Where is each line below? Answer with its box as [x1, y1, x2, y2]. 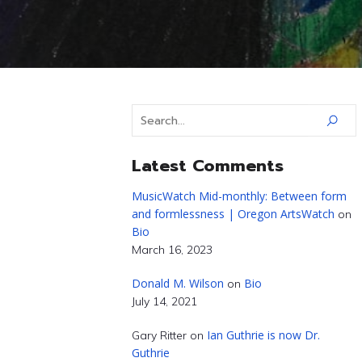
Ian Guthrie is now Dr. [206, 327, 320, 343]
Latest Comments [131, 153, 284, 179]
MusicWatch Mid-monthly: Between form [131, 188, 347, 204]
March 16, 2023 [131, 242, 213, 257]
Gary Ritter [131, 328, 187, 343]
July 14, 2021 [131, 294, 197, 309]
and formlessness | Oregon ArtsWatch [131, 206, 335, 221]
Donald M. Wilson [131, 276, 224, 291]
